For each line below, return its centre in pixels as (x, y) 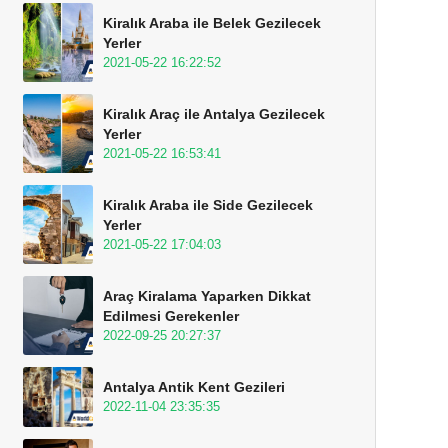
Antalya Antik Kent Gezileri (194, 387)
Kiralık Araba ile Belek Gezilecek (212, 23)
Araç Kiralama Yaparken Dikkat (207, 296)
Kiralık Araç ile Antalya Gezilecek (214, 114)
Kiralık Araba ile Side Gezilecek (208, 205)
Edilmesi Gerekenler (171, 316)
